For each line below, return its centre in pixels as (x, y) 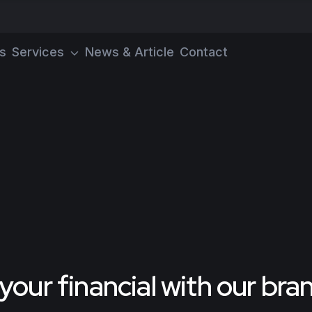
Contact (204, 52)
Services (38, 52)
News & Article (130, 52)
